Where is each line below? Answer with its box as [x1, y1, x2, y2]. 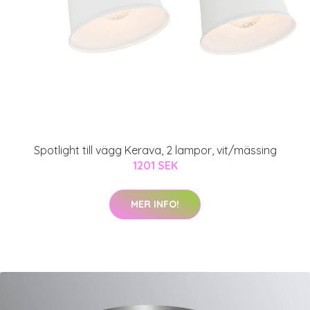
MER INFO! [131, 197, 179, 210]
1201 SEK [132, 158, 178, 172]
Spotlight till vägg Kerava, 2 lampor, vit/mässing [33, 143, 277, 157]
